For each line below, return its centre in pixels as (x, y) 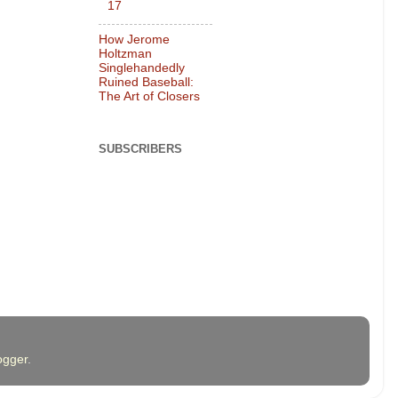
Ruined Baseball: (146, 83)
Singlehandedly (142, 68)
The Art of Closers (149, 97)
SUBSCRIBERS (140, 148)
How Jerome (134, 40)
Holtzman (125, 54)
